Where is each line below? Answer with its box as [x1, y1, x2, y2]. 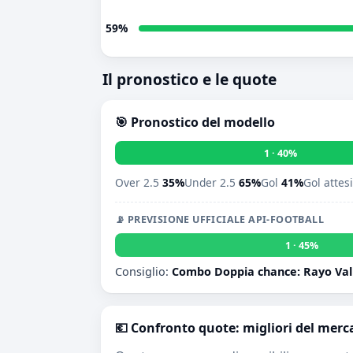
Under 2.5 [184, 175, 239, 190]
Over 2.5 [115, 175, 162, 190]
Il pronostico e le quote [102, 69, 277, 90]
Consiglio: [115, 264, 172, 279]
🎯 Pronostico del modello [115, 113, 275, 131]
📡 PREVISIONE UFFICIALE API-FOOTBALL [115, 213, 324, 226]
